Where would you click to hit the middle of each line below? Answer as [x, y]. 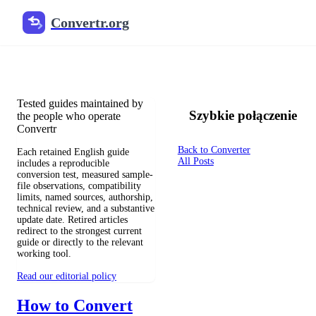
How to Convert [75, 305]
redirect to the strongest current [79, 231]
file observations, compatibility [79, 186]
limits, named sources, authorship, [85, 197]
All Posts [195, 162]
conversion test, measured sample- [85, 174]
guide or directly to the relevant [80, 242]
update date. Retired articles [72, 219]
